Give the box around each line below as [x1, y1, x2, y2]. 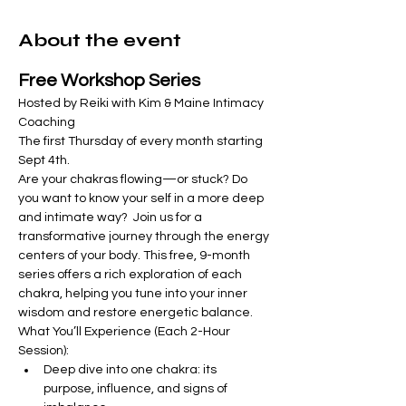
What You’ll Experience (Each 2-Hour [18, 325, 233, 338]
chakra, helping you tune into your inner [18, 287, 250, 300]
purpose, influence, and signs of [43, 382, 230, 395]
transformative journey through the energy [18, 230, 272, 243]
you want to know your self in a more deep [18, 192, 266, 205]
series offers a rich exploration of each [18, 268, 245, 281]
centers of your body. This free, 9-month [18, 249, 253, 262]
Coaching [18, 116, 75, 129]
